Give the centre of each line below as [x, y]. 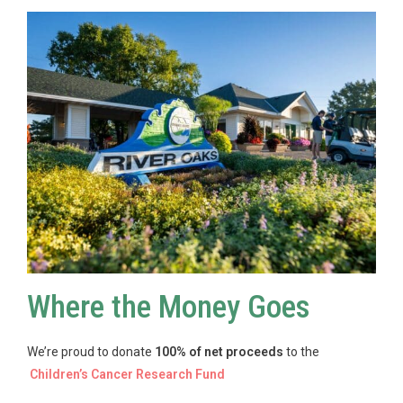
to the [301, 351]
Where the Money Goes [169, 307]
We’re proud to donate [91, 351]
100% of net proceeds [219, 351]
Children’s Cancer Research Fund [127, 374]
